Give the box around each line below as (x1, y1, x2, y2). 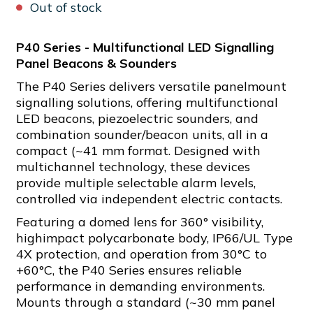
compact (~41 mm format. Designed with (16, 143, 261, 159)
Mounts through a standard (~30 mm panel (16, 294, 275, 310)
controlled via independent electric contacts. (16, 191, 282, 207)
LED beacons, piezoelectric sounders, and (16, 110, 259, 126)
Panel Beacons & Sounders (16, 55, 177, 71)
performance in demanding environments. (16, 278, 265, 294)
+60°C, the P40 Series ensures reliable (16, 262, 242, 278)
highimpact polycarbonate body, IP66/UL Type (16, 230, 293, 246)
